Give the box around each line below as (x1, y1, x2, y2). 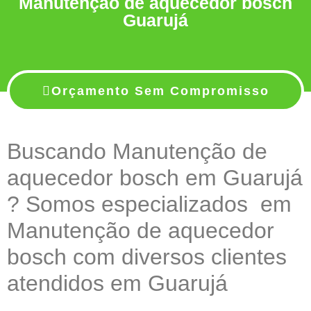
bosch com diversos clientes (7, 244, 287, 270)
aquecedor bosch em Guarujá (7, 165, 303, 191)
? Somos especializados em (7, 192, 292, 217)
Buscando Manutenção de (7, 139, 267, 165)
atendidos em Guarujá (7, 271, 228, 296)
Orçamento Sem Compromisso (51, 84, 269, 99)
